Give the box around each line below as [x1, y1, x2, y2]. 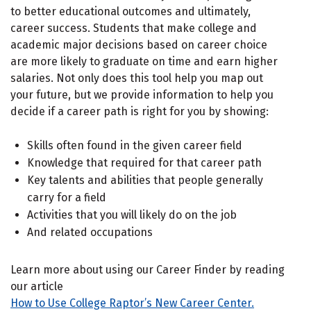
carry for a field [27, 190, 106, 204]
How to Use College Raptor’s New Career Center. [10, 296, 254, 310]
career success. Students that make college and [10, 21, 257, 35]
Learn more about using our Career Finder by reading [10, 262, 285, 276]
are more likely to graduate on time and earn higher [10, 54, 278, 68]
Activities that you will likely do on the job [27, 208, 237, 221]
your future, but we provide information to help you [10, 87, 274, 101]
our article [10, 279, 63, 293]
